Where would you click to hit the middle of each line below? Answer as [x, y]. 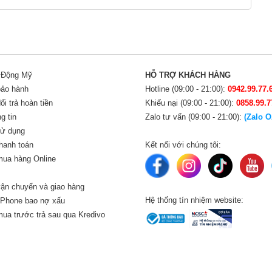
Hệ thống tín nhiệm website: [194, 200]
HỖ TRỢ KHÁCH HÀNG [188, 75]
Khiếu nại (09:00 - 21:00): [191, 103]
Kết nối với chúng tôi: [183, 145]
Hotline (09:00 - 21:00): [186, 89]
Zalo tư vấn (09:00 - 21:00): [195, 117]
